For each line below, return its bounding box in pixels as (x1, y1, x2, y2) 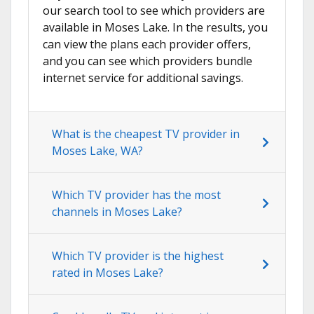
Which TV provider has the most (52, 187, 221, 203)
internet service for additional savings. (43, 70, 243, 86)
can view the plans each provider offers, (43, 36, 251, 53)
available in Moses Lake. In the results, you (43, 20, 268, 36)
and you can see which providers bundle (43, 53, 252, 69)
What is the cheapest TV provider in (52, 126, 240, 142)
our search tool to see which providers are (43, 3, 265, 19)
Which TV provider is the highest (52, 248, 224, 264)
